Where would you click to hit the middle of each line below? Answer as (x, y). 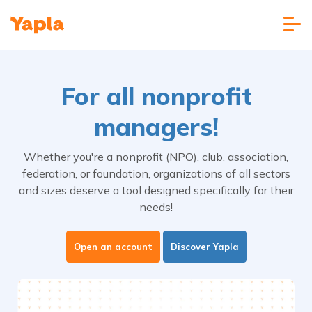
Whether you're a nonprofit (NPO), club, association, (156, 157)
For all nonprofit (156, 96)
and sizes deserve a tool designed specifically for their (156, 190)
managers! (156, 127)
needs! (156, 207)
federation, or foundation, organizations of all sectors (156, 174)
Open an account (113, 247)
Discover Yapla (204, 247)
